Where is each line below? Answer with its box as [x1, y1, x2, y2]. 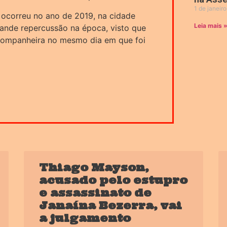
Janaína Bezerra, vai [39, 199, 182, 213]
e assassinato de [39, 186, 152, 200]
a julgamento [39, 211, 131, 225]
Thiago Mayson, [39, 161, 149, 175]
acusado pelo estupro [39, 173, 188, 187]
